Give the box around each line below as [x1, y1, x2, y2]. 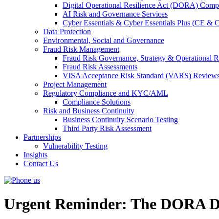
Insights [23, 151, 47, 159]
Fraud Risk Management [43, 45, 119, 53]
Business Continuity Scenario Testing [63, 115, 178, 124]
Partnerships [23, 133, 61, 141]
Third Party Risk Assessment [63, 124, 152, 132]
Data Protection [43, 27, 91, 36]
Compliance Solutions [63, 98, 131, 106]
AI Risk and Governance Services [63, 10, 168, 18]
